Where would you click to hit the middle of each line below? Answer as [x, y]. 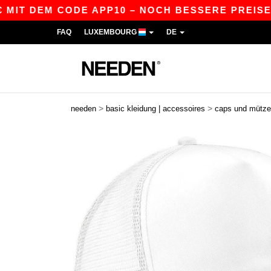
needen [83, 109]
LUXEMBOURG [111, 32]
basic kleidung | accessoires [155, 109]
